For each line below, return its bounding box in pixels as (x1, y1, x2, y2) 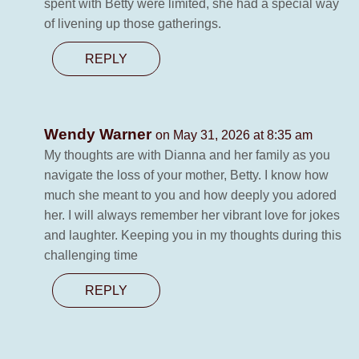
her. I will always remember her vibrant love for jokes (44, 208, 340, 223)
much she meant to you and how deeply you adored (44, 188, 337, 203)
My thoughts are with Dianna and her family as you (44, 148, 330, 163)
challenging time (44, 248, 138, 263)
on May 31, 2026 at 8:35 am (155, 128, 313, 143)
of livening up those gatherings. (44, 17, 221, 31)
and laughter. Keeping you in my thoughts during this (44, 228, 341, 243)
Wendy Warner (44, 126, 155, 143)
